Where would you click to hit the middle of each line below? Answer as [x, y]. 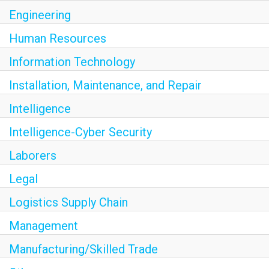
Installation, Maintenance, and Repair [105, 86]
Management [44, 226]
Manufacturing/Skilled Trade [83, 249]
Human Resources [58, 39]
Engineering [40, 15]
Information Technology [72, 62]
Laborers [33, 156]
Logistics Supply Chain [68, 203]
